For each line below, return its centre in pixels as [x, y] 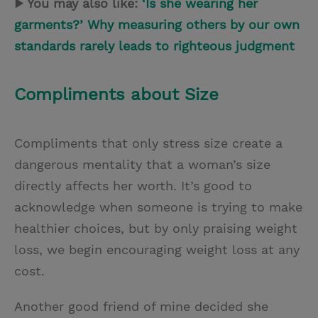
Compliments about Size [116, 95]
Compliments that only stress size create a [148, 143]
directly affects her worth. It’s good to [133, 186]
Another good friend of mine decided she [141, 307]
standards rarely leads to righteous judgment [154, 46]
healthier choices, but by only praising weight [156, 229]
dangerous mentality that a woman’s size [142, 165]
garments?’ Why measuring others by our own [157, 25]
